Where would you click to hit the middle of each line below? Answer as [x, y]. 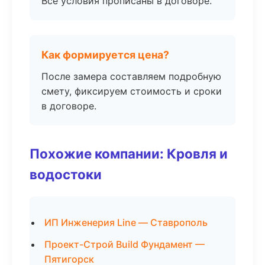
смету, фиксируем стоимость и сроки [132, 91]
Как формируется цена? [105, 55]
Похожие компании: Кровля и [129, 153]
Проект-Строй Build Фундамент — [125, 244]
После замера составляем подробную [131, 76]
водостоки [66, 174]
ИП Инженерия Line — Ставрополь [126, 222]
